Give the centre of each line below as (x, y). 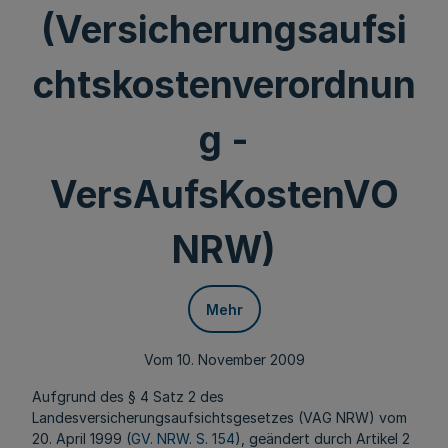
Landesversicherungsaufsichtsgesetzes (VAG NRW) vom (219, 417)
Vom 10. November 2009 (224, 359)
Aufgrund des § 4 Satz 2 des (128, 396)
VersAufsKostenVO (224, 194)
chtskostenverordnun (224, 84)
